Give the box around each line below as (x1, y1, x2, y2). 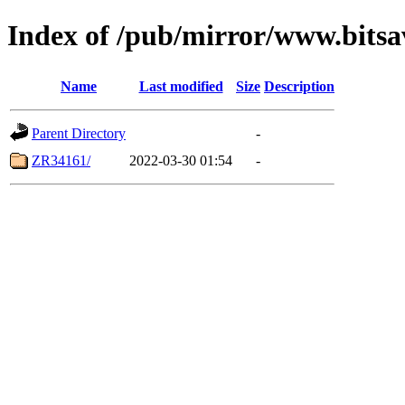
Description (264, 78, 334, 94)
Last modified (138, 78, 223, 94)
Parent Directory (32, 125, 126, 141)
